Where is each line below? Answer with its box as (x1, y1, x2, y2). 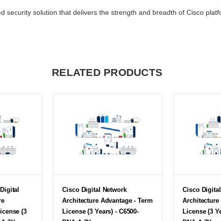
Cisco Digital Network (62, 185, 127, 193)
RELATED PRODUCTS (52, 66, 162, 78)
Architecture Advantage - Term (62, 196, 153, 204)
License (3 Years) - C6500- (62, 207, 139, 215)
